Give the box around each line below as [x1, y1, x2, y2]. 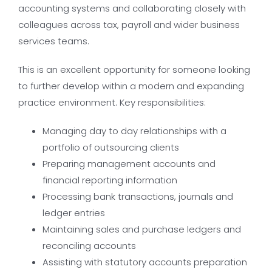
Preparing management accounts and [42, 157, 216, 170]
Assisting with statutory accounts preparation [42, 256, 247, 268]
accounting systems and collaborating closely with [18, 2, 246, 15]
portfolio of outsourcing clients [42, 141, 179, 154]
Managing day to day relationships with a [42, 124, 226, 137]
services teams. [18, 35, 89, 47]
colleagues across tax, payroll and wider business [18, 18, 240, 31]
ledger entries [42, 206, 105, 219]
